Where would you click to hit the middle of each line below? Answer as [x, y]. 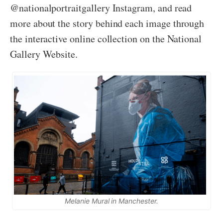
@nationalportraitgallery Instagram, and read [101, 8]
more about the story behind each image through [107, 23]
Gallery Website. [44, 54]
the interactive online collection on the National [106, 39]
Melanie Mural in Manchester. [111, 201]
